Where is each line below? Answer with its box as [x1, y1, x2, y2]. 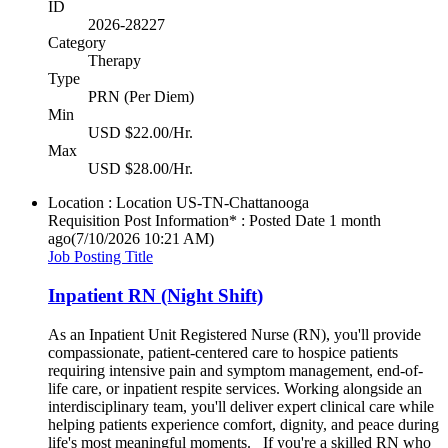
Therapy [88, 52, 141, 70]
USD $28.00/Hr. [88, 160, 193, 178]
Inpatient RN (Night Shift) [48, 284, 263, 306]
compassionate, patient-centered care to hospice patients [48, 343, 398, 361]
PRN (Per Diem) [88, 88, 194, 106]
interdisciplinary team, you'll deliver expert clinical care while [48, 397, 434, 415]
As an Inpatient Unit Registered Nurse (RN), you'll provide [48, 325, 421, 343]
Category [48, 34, 106, 52]
